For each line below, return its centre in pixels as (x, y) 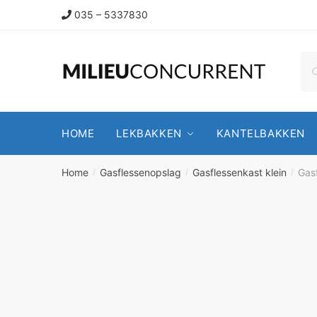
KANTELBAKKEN (261, 133)
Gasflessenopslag (141, 172)
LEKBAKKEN (149, 133)
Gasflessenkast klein (240, 172)
